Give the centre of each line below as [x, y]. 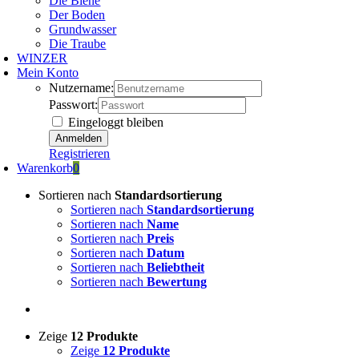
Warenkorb [45, 168]
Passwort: [74, 105]
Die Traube [78, 44]
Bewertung [177, 282]
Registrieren [80, 154]
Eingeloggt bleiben [115, 123]
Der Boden [77, 15]
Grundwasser [83, 30]
